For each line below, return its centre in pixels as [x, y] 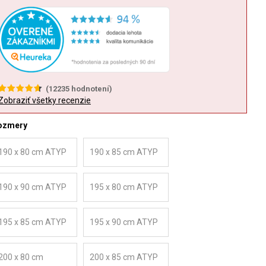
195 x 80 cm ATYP [124, 187]
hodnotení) [91, 89]
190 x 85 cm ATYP [124, 152]
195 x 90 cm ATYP [124, 222]
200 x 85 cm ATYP [124, 257]
